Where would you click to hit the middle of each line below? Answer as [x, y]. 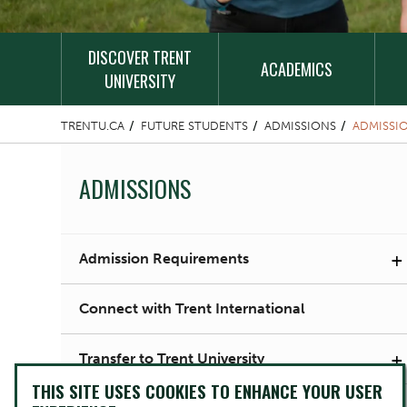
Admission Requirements [164, 258]
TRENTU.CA [93, 126]
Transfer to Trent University [172, 358]
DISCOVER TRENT [139, 57]
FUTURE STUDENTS [194, 126]
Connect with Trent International [192, 308]
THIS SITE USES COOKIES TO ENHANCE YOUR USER [207, 391]
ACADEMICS [297, 69]
